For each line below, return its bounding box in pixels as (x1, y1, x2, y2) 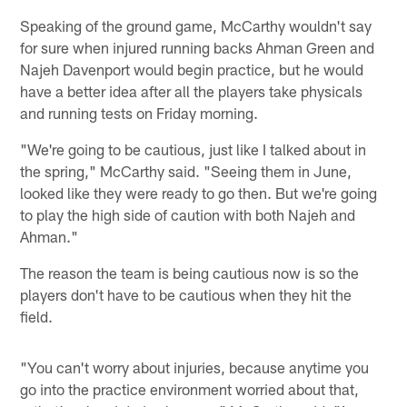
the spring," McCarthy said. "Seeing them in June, (20, 161, 352, 180)
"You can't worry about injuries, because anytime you (20, 357, 370, 376)
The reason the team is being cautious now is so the (20, 263, 360, 282)
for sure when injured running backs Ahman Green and (20, 37, 375, 56)
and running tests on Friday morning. (20, 103, 259, 122)
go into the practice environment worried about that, (20, 379, 360, 398)
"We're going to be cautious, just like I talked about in (20, 139, 367, 158)
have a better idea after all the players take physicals (20, 81, 363, 100)
